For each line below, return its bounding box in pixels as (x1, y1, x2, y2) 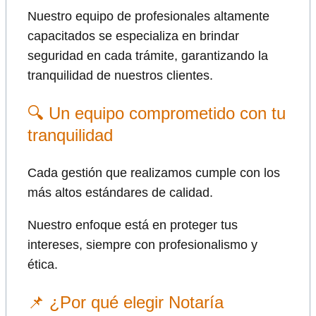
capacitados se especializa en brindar (28, 28, 239, 43)
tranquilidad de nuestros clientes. (28, 68, 213, 83)
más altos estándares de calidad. (28, 185, 213, 200)
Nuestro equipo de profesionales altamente (28, 8, 269, 23)
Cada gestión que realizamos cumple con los (28, 165, 280, 180)
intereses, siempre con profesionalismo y (28, 237, 257, 252)
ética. (28, 257, 58, 272)
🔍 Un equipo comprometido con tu (28, 103, 286, 123)
